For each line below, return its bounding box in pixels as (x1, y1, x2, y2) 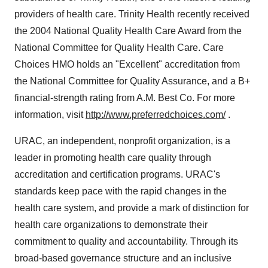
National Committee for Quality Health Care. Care (14, 42, 224, 53)
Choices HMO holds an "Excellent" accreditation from (14, 59, 240, 69)
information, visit (14, 109, 86, 120)
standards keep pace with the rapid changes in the (14, 186, 227, 196)
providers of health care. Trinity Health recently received (14, 9, 249, 19)
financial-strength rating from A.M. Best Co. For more (14, 93, 235, 103)
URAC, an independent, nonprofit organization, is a (14, 136, 230, 146)
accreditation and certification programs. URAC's (14, 169, 220, 179)
